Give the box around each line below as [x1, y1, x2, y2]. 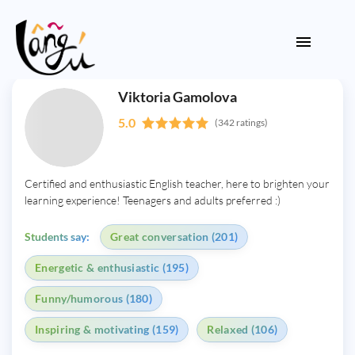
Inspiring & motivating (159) [35, 323, 179, 336]
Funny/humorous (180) [35, 292, 152, 305]
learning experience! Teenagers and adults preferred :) [25, 193, 281, 207]
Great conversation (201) [110, 230, 239, 243]
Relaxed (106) [207, 323, 278, 336]
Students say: [25, 230, 90, 243]
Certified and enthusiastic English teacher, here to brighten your [25, 177, 330, 190]
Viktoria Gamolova [118, 88, 237, 105]
